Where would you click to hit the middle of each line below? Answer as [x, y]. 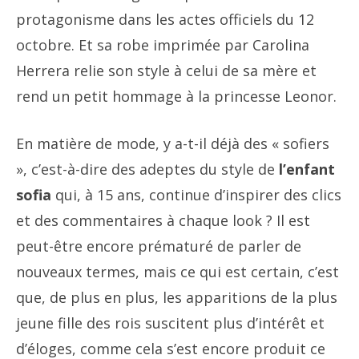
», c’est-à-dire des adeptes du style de [145, 169]
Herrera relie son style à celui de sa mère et [166, 71]
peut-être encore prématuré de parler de [159, 246]
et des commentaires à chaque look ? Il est [163, 220]
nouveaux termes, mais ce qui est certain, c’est [177, 272]
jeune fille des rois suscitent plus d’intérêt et [170, 323]
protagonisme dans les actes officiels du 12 [165, 19]
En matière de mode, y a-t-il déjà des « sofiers [173, 143]
